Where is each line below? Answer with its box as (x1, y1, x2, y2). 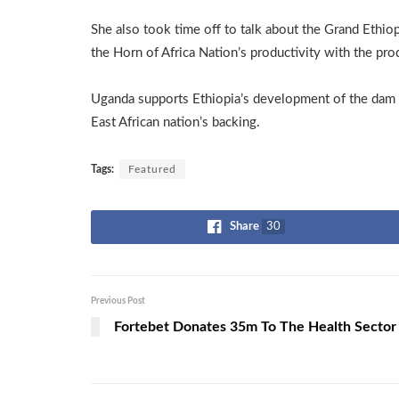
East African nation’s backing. (91, 116, 260, 129)
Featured (128, 164, 176, 175)
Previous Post (91, 297, 145, 306)
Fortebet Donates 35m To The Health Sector (114, 320, 396, 335)
